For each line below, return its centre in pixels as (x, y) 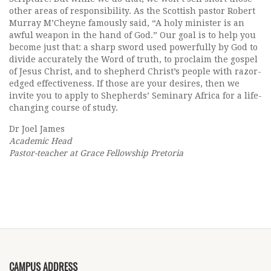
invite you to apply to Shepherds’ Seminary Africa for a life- (135, 96)
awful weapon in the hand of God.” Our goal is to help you (132, 35)
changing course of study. (64, 108)
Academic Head (41, 141)
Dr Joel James (37, 129)
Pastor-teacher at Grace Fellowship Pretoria (96, 153)
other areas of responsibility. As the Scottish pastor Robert (132, 11)
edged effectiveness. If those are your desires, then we (124, 83)
